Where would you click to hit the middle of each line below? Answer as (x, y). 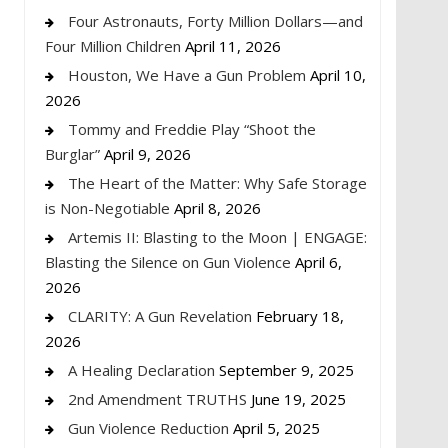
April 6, (318, 261)
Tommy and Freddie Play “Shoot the (192, 128)
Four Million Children (113, 45)
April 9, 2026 (147, 153)
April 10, (338, 74)
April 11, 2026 (233, 45)
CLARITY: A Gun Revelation (160, 315)
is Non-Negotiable (107, 207)
